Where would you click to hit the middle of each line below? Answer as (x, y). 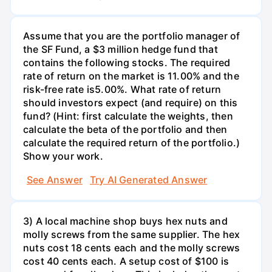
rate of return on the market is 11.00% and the (131, 76)
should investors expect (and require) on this (131, 102)
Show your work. (63, 156)
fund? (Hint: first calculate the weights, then (128, 116)
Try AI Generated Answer (148, 180)
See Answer (55, 180)
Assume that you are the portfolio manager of (132, 36)
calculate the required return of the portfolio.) (132, 142)
